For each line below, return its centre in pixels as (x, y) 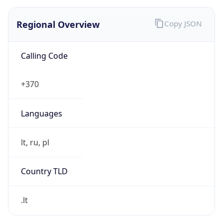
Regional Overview (58, 24)
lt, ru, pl (35, 142)
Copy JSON (183, 24)
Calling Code (44, 56)
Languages (41, 113)
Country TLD (44, 171)
